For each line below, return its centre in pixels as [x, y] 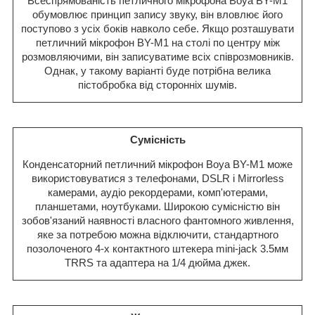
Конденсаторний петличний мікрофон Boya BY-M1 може [157, 165]
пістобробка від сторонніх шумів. [157, 85]
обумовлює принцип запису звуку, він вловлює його [157, 15]
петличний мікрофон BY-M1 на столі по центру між [157, 43]
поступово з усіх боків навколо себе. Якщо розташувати [157, 29]
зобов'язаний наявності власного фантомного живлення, [157, 221]
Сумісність [157, 139]
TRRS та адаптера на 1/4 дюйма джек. [157, 263]
